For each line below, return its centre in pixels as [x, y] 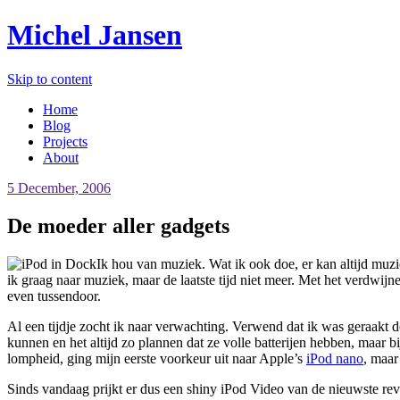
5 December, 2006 [59, 187]
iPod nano [335, 358]
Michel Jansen [95, 35]
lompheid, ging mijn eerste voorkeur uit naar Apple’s [157, 358]
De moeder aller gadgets [118, 225]
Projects [65, 141]
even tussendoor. [54, 296]
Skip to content [50, 79]
